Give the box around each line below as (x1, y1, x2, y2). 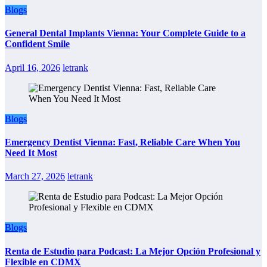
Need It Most (5, 147, 57, 158)
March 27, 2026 (5, 171, 65, 182)
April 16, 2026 (5, 62, 60, 73)
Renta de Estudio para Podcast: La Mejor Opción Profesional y (5, 246, 260, 256)
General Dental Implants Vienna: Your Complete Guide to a (5, 28, 246, 39)
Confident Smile (5, 39, 70, 49)
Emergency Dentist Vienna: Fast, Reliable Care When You (5, 136, 240, 147)
